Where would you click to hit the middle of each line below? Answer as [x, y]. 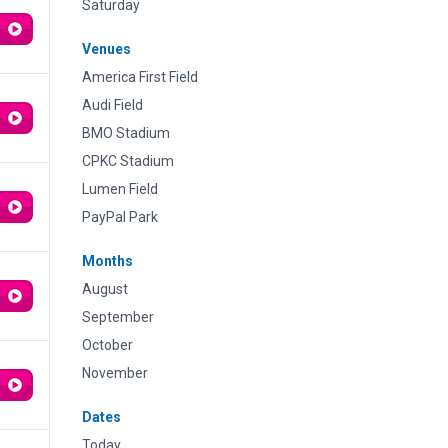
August [105, 289]
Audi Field [112, 105]
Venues [106, 49]
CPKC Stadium [128, 161]
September [118, 317]
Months [107, 261]
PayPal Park [120, 217]
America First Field [140, 77]
